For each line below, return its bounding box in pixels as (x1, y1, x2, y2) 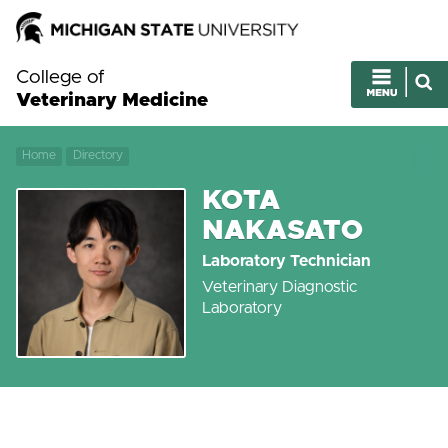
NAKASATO (202, 216, 363, 245)
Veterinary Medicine (16, 90, 208, 110)
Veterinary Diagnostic (202, 279, 357, 296)
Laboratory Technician (202, 253, 371, 270)
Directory (72, 149, 123, 163)
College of (16, 67, 105, 87)
